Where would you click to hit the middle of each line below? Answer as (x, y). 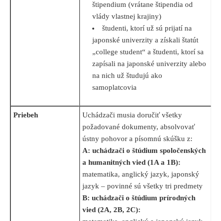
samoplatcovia (114, 88)
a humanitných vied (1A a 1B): (131, 163)
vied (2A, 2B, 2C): (111, 210)
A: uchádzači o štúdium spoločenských (144, 151)
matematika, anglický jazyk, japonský (141, 174)
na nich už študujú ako (127, 76)
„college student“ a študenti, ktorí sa (148, 52)
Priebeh (26, 115)
